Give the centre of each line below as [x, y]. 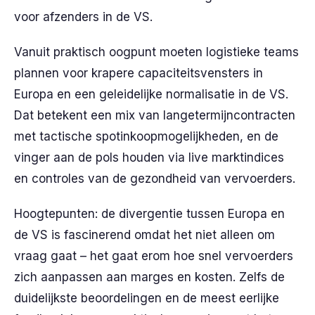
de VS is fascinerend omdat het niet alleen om [144, 235]
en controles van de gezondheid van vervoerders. [155, 179]
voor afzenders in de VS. [83, 17]
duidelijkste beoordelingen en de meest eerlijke [147, 298]
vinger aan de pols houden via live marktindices [149, 157]
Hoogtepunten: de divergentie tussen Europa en [149, 214]
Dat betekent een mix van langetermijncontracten [155, 115]
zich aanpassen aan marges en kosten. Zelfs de [149, 277]
